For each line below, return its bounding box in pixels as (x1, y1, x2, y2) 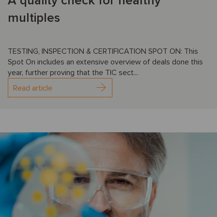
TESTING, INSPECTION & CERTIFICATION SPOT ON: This (8, 46, 198, 56)
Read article (13, 83, 52, 93)
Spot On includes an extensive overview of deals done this (8, 57, 203, 67)
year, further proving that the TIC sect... (8, 67, 138, 77)
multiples (8, 10, 60, 26)
